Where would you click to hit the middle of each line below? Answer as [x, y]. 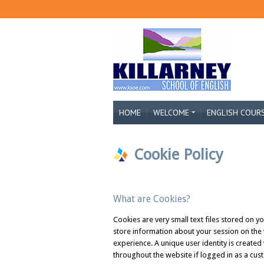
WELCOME [171, 113]
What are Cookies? [152, 199]
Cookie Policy [179, 154]
